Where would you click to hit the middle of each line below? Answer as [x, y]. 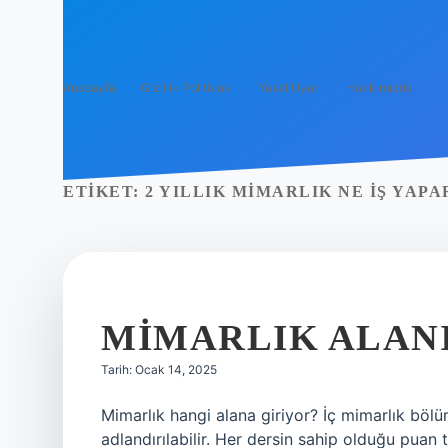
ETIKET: [104, 191]
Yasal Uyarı [289, 87]
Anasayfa [89, 87]
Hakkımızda [379, 87]
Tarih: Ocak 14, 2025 [159, 369]
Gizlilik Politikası [187, 87]
